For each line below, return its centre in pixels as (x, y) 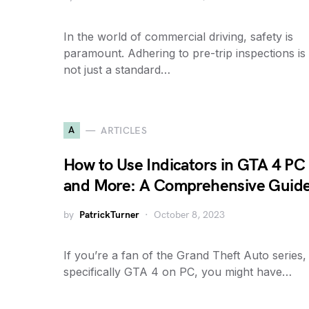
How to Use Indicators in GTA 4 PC (185, 165)
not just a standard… (117, 70)
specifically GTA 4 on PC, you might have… (178, 272)
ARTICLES (124, 130)
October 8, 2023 (189, 215)
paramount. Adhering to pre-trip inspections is (185, 53)
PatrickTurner (109, 215)
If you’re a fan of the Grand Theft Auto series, (185, 255)
